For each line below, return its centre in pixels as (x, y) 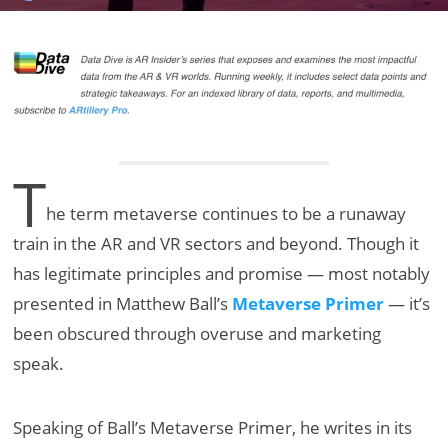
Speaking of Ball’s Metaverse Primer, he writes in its (213, 428)
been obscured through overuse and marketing (197, 334)
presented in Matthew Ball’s (123, 304)
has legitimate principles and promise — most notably (222, 274)
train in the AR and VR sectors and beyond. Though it (216, 244)
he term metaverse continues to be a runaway (226, 214)
